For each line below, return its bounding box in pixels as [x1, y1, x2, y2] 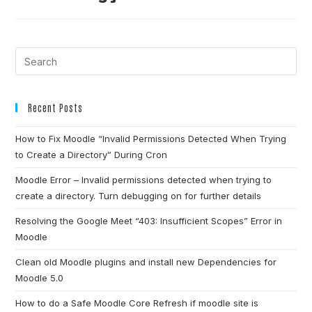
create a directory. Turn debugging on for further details [15, 190, 262, 202]
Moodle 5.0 [15, 272, 64, 284]
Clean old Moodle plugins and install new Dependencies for [15, 256, 277, 268]
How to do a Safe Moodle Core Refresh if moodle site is [15, 297, 259, 309]
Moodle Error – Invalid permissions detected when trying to [15, 174, 272, 186]
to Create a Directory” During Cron [15, 149, 168, 161]
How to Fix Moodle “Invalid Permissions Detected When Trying [15, 133, 287, 145]
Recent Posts [28, 102, 84, 114]
